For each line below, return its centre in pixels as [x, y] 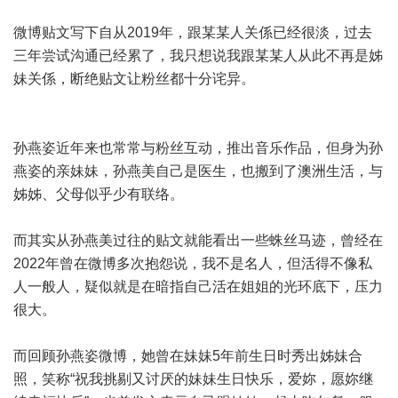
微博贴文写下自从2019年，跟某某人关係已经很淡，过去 [193, 32]
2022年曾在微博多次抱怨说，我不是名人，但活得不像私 [193, 263]
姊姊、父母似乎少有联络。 [99, 194]
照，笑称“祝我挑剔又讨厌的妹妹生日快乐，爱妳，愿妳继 [193, 379]
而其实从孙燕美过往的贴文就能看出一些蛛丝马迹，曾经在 [198, 240]
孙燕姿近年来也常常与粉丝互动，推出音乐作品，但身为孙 [198, 148]
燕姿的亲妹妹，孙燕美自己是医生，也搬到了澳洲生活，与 [198, 171]
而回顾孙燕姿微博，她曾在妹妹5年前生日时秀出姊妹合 [188, 356]
